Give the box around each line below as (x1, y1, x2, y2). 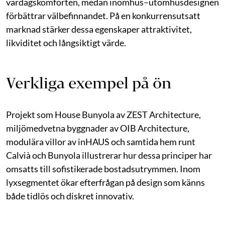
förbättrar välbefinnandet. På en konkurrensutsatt (6, 10, 200, 21)
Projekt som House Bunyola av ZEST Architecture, (6, 108, 201, 120)
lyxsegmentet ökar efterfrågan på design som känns (6, 176, 205, 188)
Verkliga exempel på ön (6, 74, 171, 91)
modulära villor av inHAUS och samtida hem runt (6, 136, 195, 147)
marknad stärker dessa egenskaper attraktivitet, (6, 23, 192, 35)
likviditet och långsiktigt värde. (6, 37, 126, 48)
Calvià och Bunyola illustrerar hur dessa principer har (6, 149, 212, 161)
